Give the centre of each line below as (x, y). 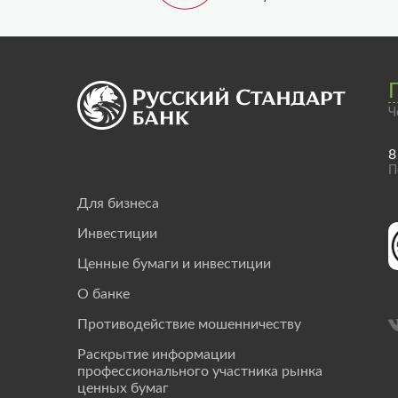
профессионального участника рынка (200, 371)
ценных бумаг (123, 388)
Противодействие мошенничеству (189, 324)
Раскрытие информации (156, 354)
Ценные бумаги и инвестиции (174, 264)
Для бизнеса (118, 203)
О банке (103, 294)
